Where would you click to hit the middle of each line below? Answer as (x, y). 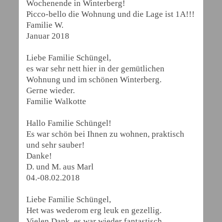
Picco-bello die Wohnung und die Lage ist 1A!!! (111, 14)
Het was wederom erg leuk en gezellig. (94, 210)
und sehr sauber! (55, 145)
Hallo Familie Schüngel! (69, 123)
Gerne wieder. (51, 90)
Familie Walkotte (56, 101)
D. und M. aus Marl (60, 167)
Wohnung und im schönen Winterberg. (94, 80)
